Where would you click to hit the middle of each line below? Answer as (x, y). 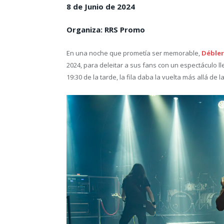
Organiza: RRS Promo (106, 29)
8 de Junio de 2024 (101, 6)
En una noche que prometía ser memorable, (134, 53)
